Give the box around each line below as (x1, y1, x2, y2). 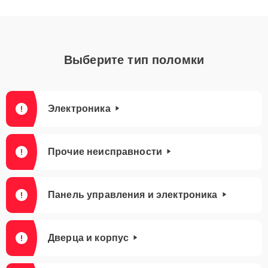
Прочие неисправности (48, 147, 162, 157)
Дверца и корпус (48, 233, 129, 243)
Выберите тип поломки (64, 53, 204, 66)
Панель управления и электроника (48, 190, 218, 200)
